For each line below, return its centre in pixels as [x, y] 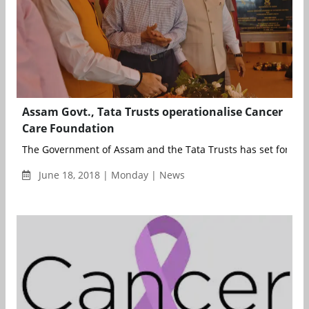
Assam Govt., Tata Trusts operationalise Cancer [152, 112]
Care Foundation [68, 129]
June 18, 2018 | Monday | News [110, 175]
